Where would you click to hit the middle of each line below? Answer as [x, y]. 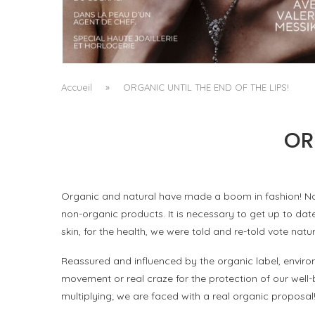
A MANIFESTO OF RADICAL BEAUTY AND [198, 13]
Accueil [77, 88]
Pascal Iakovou [205, 45]
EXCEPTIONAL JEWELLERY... [198, 27]
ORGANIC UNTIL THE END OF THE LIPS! [206, 88]
